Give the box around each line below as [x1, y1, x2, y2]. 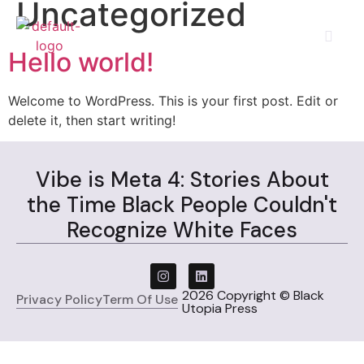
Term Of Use [102, 291, 178, 309]
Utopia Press [182, 300, 258, 318]
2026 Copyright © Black [182, 287, 324, 305]
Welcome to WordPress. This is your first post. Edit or [8, 93, 338, 109]
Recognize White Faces [67, 216, 297, 245]
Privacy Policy [16, 291, 102, 309]
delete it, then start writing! [8, 112, 175, 128]
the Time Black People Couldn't [27, 191, 337, 219]
